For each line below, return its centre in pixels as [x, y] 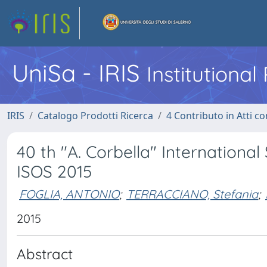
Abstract [45, 254]
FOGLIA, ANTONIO [69, 194]
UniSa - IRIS [79, 73]
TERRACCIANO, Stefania [192, 194]
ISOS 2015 [54, 171]
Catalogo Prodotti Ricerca [95, 116]
